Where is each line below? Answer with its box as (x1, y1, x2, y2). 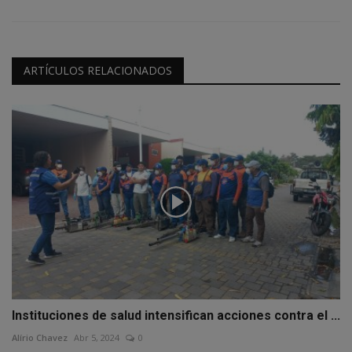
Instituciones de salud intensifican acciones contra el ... (12, 308, 340, 324)
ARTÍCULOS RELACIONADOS (24, 62, 172, 78)
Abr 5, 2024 (74, 332, 119, 344)
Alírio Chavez (12, 332, 68, 344)
